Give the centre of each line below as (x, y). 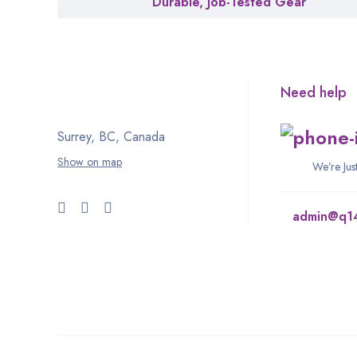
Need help (314, 92)
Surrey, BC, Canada (111, 136)
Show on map (90, 161)
